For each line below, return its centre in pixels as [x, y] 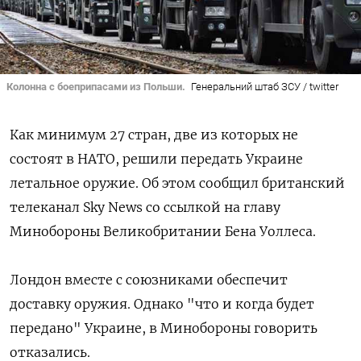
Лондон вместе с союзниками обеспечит [149, 280]
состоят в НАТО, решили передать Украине [156, 159]
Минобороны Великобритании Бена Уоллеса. [163, 232]
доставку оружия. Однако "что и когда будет [162, 304]
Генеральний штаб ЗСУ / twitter [264, 86]
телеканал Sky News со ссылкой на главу [145, 207]
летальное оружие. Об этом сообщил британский [177, 183]
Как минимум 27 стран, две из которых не [154, 135]
